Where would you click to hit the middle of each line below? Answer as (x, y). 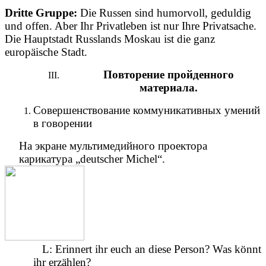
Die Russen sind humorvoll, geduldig (164, 12)
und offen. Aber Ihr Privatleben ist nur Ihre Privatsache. (131, 26)
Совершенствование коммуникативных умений (147, 110)
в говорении (63, 123)
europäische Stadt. (46, 52)
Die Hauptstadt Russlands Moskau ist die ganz (110, 39)
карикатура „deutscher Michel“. (92, 159)
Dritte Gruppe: (41, 12)
